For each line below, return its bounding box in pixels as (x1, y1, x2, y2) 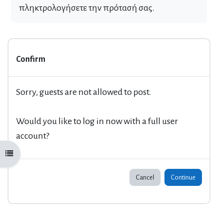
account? (16, 130, 49, 141)
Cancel (136, 173, 154, 181)
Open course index (5, 150, 55, 158)
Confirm (16, 54, 45, 64)
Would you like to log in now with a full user (16, 116, 178, 126)
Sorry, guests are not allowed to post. (16, 87, 151, 97)
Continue (171, 173, 196, 181)
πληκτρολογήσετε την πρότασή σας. (19, 2, 155, 13)
